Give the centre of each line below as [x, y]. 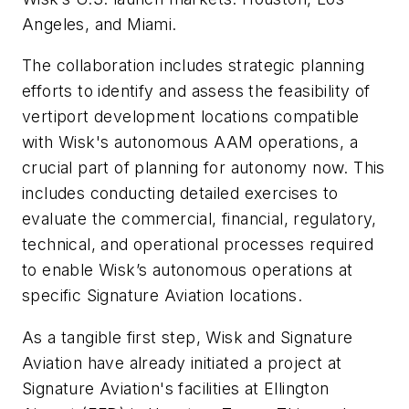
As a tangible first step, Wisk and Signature [188, 337]
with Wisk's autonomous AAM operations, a [190, 142]
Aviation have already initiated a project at [182, 362]
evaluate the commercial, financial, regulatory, [199, 219]
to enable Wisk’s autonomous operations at [188, 270]
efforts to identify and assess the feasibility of [196, 91]
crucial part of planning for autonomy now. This [204, 168]
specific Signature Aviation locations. [163, 296]
